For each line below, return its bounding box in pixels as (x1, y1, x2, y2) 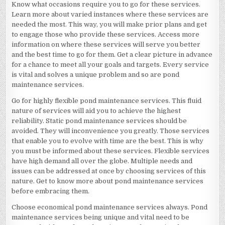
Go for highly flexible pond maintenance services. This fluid (12, 97, 202, 104)
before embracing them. (12, 187, 90, 195)
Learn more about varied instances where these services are (12, 11, 209, 18)
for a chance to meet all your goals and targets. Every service (12, 61, 209, 68)
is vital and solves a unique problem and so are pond (12, 71, 180, 78)
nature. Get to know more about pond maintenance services (12, 177, 204, 185)
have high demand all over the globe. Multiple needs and (12, 157, 193, 165)
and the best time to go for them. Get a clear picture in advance (12, 51, 213, 58)
